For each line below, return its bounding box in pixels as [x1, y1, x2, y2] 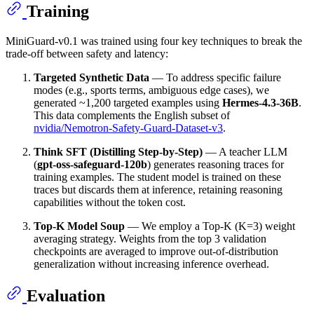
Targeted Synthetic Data [34, 71, 149, 84]
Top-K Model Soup [34, 220, 125, 233]
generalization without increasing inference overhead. [34, 258, 269, 271]
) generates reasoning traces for [147, 158, 284, 171]
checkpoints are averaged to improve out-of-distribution [34, 245, 278, 258]
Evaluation [27, 286, 105, 305]
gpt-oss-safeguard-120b [37, 158, 147, 171]
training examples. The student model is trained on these [34, 171, 281, 184]
